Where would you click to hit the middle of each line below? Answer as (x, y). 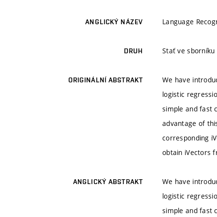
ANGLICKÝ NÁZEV (114, 22)
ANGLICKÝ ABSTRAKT (108, 182)
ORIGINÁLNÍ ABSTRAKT (105, 80)
